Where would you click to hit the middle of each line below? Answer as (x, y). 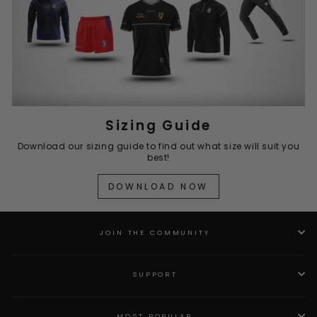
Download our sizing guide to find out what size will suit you (158, 146)
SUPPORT (155, 274)
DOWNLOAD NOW (158, 187)
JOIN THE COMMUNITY (155, 232)
